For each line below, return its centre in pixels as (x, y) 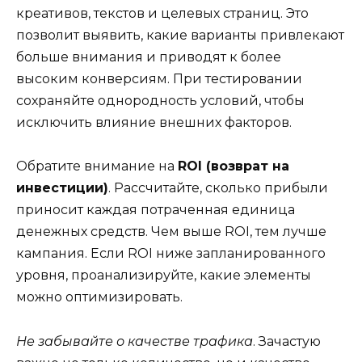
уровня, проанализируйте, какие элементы (164, 276)
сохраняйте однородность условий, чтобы (160, 101)
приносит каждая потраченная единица (156, 210)
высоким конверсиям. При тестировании (159, 79)
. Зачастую (287, 341)
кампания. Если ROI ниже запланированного (171, 254)
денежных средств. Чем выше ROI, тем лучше (171, 232)
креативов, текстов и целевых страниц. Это (162, 14)
